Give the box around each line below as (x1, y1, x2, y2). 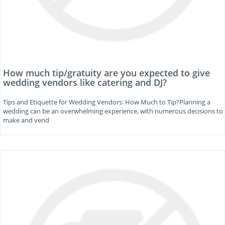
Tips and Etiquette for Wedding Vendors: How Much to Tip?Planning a (3, 97, 210, 106)
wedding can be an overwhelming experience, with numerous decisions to (3, 106, 223, 116)
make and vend (3, 116, 49, 125)
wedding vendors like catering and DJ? (3, 76, 167, 88)
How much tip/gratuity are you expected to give (3, 67, 210, 79)
